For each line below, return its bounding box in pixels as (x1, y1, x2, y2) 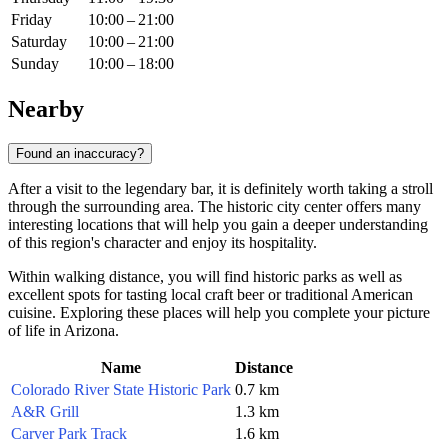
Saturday (11, 33, 67, 51)
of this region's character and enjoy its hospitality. (8, 233, 317, 251)
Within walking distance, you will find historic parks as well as (8, 267, 402, 285)
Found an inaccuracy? (16, 145, 144, 161)
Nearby (8, 95, 84, 122)
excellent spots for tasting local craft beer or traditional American (8, 285, 413, 303)
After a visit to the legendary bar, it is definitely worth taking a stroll (8, 179, 433, 197)
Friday (11, 11, 52, 29)
